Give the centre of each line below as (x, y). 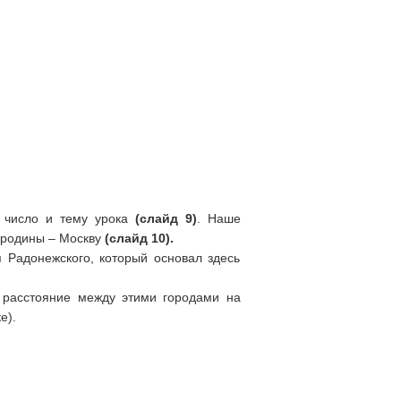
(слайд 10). (139, 238)
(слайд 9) (166, 218)
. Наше (218, 218)
